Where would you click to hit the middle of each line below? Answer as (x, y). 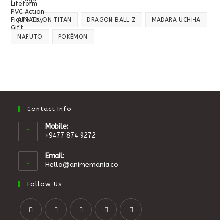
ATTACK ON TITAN (44, 20)
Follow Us (45, 184)
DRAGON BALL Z (111, 20)
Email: (55, 156)
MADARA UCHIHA (176, 20)
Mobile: (57, 126)
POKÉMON (73, 37)
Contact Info (50, 109)
